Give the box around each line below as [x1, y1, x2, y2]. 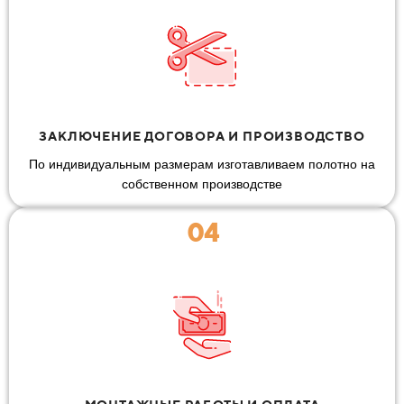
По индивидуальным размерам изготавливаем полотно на [29, 156, 375, 171]
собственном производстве [122, 176, 282, 191]
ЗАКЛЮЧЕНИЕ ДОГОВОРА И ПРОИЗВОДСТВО [39, 128, 365, 143]
